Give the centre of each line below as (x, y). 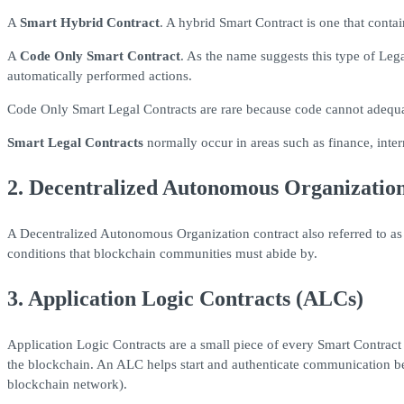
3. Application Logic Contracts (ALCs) (185, 299)
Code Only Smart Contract (100, 56)
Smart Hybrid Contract (90, 23)
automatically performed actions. (100, 76)
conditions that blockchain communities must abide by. (162, 254)
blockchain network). (67, 385)
